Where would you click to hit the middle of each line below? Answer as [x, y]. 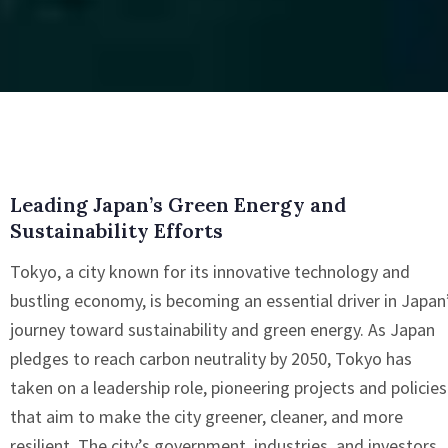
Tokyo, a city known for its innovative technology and [210, 271]
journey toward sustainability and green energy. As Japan [222, 329]
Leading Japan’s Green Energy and [178, 204]
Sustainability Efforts [116, 230]
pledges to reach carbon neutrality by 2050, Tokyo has [211, 358]
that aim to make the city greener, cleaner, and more [206, 416]
